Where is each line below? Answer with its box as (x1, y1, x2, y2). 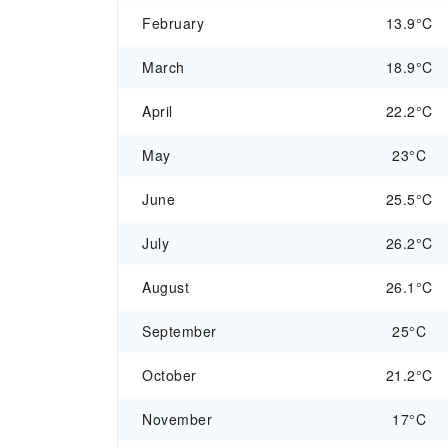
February (142, 13, 204, 33)
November (142, 409, 212, 429)
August (142, 277, 189, 297)
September (142, 321, 217, 341)
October (142, 365, 197, 385)
